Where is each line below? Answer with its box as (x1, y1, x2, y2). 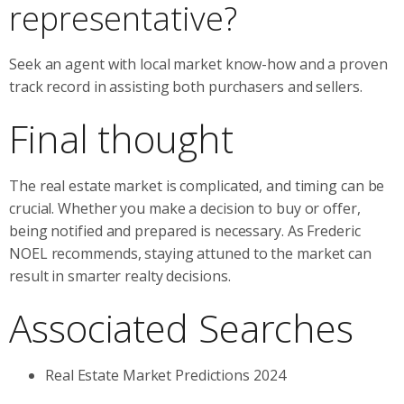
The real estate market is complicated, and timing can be (9, 175, 385, 196)
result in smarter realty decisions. (9, 265, 231, 286)
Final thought (9, 112, 234, 164)
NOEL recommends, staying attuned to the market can (9, 243, 372, 263)
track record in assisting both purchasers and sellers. (9, 76, 363, 96)
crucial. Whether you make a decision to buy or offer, (9, 197, 361, 218)
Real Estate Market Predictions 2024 (45, 364, 286, 385)
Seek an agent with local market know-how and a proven (9, 53, 388, 74)
